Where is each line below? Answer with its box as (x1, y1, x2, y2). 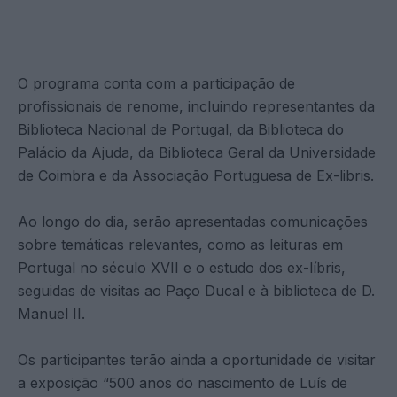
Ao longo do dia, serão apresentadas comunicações (18, 212, 368, 230)
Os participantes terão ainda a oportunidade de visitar (18, 350, 376, 369)
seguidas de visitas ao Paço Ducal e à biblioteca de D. (18, 281, 375, 300)
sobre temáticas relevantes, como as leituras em (18, 235, 343, 253)
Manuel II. (18, 304, 85, 323)
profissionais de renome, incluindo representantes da (18, 97, 375, 115)
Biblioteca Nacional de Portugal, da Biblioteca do (18, 120, 344, 138)
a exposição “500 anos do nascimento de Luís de (18, 373, 347, 392)
